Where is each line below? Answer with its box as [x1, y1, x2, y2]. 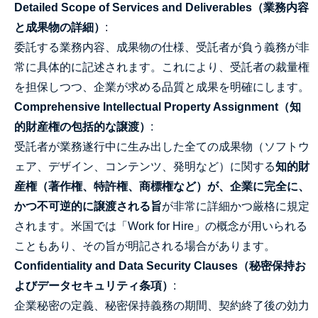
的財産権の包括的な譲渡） [14, 121, 150, 133]
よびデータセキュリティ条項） [14, 280, 173, 292]
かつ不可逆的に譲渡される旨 [14, 200, 162, 212]
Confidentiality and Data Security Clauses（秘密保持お [14, 260, 306, 272]
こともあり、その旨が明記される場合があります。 [14, 240, 275, 252]
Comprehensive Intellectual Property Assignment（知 [14, 101, 301, 113]
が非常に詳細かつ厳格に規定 [162, 200, 309, 212]
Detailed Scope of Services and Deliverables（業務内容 [14, 1, 309, 13]
